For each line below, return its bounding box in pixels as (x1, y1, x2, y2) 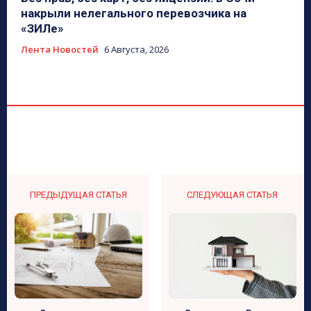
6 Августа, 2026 (104, 43, 169, 56)
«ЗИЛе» (21, 22, 64, 36)
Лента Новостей (21, 43, 99, 56)
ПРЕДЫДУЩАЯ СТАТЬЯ (30, 190, 128, 201)
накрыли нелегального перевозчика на (21, 6, 246, 21)
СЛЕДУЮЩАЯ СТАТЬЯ (187, 190, 278, 201)
